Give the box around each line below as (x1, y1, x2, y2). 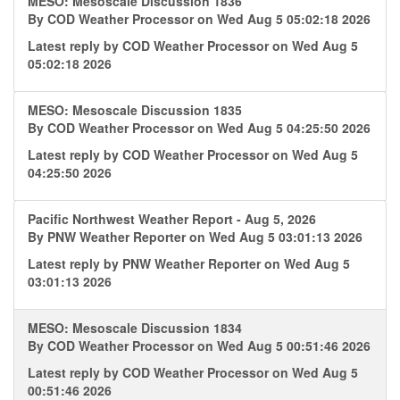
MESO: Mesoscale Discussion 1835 (28, 101, 242, 119)
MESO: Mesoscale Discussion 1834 (28, 319, 242, 337)
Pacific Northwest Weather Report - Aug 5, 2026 (28, 210, 316, 228)
